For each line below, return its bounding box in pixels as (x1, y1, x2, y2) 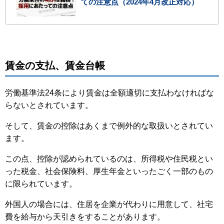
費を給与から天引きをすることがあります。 (5, 212, 165, 221)
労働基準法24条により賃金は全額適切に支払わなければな (5, 88, 214, 97)
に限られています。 (5, 179, 77, 188)
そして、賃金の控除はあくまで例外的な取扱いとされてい (5, 121, 213, 130)
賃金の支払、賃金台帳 (5, 60, 105, 71)
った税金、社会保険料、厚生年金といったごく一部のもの (5, 167, 213, 176)
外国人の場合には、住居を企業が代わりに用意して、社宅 (5, 200, 213, 209)
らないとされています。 (5, 101, 93, 110)
